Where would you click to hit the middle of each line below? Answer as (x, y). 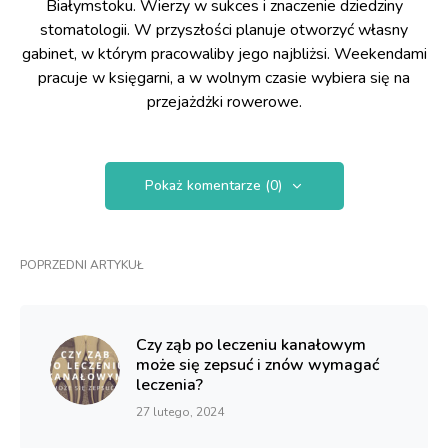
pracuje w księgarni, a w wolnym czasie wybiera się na (224, 78)
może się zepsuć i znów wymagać (257, 365)
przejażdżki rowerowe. (224, 102)
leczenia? (169, 385)
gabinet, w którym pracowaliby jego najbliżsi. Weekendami (224, 54)
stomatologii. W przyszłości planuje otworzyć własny (224, 30)
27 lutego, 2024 (180, 412)
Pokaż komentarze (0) (213, 185)
